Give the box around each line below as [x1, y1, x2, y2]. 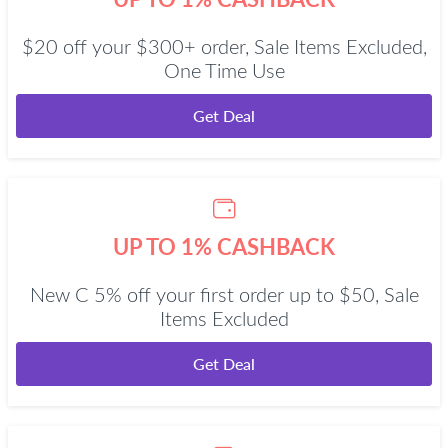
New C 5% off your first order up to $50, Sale [29, 286, 419, 306]
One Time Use [163, 62, 285, 82]
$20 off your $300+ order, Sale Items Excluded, [21, 38, 427, 58]
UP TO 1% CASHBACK [113, 233, 335, 260]
